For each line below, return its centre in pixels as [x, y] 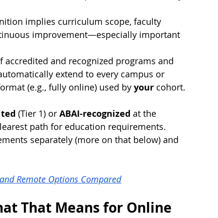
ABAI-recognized [95, 114]
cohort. [170, 87]
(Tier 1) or [37, 114]
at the [145, 114]
